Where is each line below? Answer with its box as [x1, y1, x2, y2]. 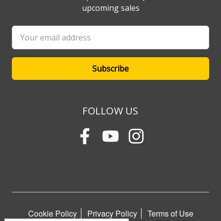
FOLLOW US [82, 104, 139, 117]
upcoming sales [81, 2, 140, 13]
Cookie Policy [28, 208, 77, 219]
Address [12, 38, 41, 49]
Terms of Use [147, 208, 193, 219]
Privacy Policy [87, 208, 137, 219]
